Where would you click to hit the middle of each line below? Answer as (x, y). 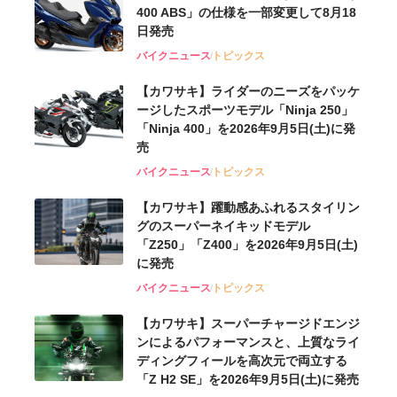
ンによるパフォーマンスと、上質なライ (248, 342)
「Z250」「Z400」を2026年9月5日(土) (247, 244)
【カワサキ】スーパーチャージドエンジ (248, 323)
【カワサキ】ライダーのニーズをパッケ (248, 91)
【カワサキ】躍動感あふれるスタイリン (248, 207)
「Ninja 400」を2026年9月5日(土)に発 (246, 128)
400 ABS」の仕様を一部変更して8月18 (246, 12)
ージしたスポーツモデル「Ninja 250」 (245, 109)
